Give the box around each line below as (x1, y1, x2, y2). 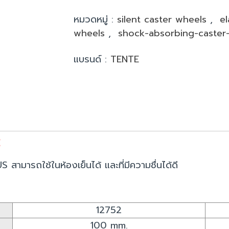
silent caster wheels (117, 12, 210, 27)
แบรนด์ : (74, 52, 110, 66)
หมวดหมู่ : (74, 12, 117, 27)
